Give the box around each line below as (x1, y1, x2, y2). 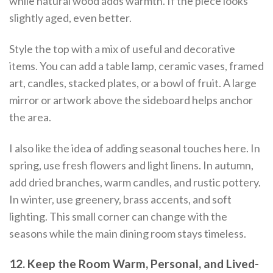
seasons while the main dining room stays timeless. (9, 227, 246, 241)
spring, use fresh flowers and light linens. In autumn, (9, 158, 253, 172)
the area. (9, 110, 51, 124)
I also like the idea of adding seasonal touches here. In (9, 141, 260, 155)
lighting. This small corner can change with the (9, 210, 227, 224)
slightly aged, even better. (9, 10, 132, 24)
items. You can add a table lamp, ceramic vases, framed (9, 58, 264, 73)
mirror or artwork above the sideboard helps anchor (9, 93, 253, 107)
